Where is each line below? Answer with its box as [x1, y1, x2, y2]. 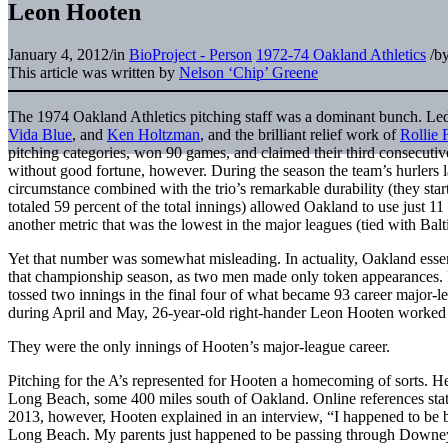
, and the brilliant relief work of [200, 125, 400, 143]
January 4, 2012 [8, 45, 109, 63]
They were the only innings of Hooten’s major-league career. [8, 337, 390, 355]
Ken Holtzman [107, 125, 200, 143]
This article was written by [8, 63, 179, 81]
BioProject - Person [129, 45, 252, 63]
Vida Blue [8, 125, 72, 143]
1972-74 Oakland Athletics [256, 45, 426, 63]
